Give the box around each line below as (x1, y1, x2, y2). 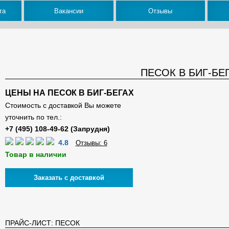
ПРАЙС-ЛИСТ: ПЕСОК (5, 219, 80, 227)
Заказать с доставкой (33, 174, 104, 181)
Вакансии (54, 7, 83, 15)
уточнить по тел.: (5, 113, 62, 121)
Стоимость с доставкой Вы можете (5, 101, 121, 109)
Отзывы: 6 (75, 139, 107, 147)
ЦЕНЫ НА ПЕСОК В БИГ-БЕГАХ (5, 88, 134, 97)
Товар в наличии (5, 150, 66, 158)
